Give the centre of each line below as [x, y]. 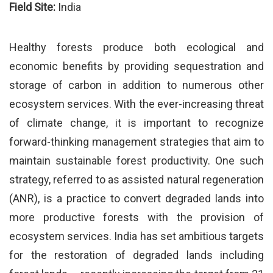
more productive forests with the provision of [136, 218]
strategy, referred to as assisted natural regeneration [136, 180]
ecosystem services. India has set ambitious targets [136, 236]
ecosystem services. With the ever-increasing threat [136, 104]
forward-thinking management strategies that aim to [136, 142]
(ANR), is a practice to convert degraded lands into [136, 199]
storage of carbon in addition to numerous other [136, 85]
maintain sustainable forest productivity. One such [136, 161]
